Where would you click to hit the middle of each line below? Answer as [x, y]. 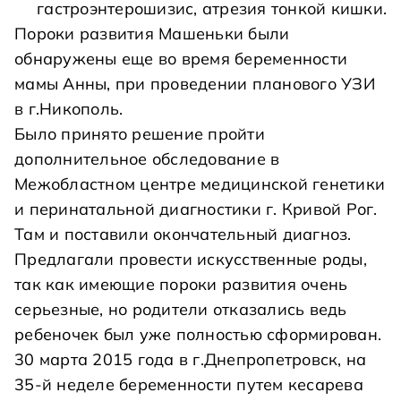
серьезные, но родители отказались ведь [181, 309]
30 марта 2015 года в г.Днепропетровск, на [191, 359]
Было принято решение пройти [140, 134]
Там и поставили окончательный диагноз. [183, 234]
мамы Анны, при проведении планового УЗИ [195, 84]
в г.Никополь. [69, 109]
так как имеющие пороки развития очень [181, 284]
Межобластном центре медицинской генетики [200, 184]
